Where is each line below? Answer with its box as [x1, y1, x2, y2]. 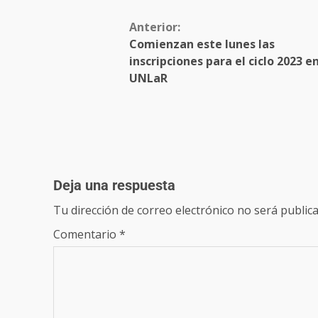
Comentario [53, 226, 119, 242]
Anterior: [128, 19, 180, 35]
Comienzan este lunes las [128, 36, 275, 53]
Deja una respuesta [53, 176, 175, 194]
